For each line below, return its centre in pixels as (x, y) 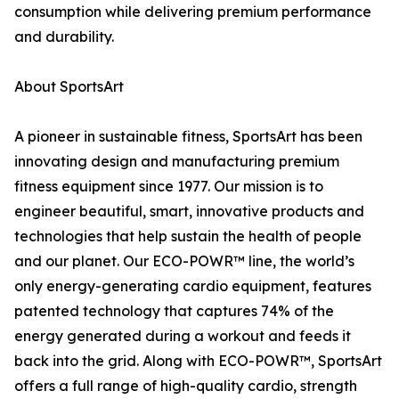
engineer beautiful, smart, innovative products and (189, 212)
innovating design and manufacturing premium (177, 162)
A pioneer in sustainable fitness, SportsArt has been (188, 137)
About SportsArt (69, 87)
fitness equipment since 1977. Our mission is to (169, 187)
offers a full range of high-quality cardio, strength (186, 386)
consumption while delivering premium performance (193, 12)
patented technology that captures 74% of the (174, 311)
